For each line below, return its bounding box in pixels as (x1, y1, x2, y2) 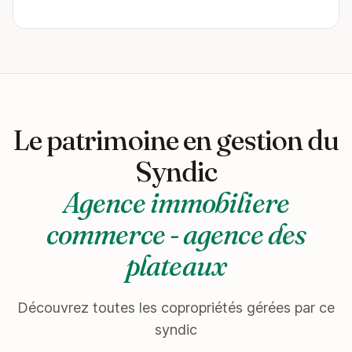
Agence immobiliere (63, 185, 289, 220)
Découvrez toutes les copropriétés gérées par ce (17, 299, 335, 316)
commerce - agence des (46, 217, 306, 251)
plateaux (126, 248, 226, 283)
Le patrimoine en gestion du (13, 123, 339, 157)
